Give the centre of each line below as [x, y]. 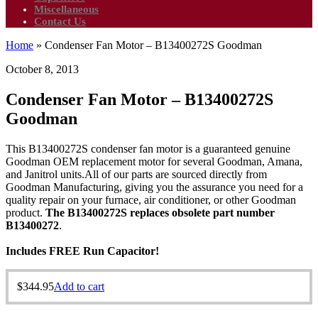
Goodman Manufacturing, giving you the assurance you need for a [154, 187]
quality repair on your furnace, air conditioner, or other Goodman [151, 199]
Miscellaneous [66, 9]
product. [26, 212]
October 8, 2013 [42, 69]
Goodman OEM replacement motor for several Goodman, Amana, [154, 161]
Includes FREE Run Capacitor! [82, 251]
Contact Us [60, 21]
